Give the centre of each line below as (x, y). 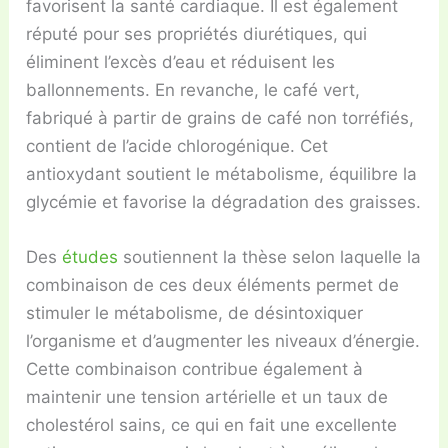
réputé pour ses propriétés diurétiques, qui (197, 34)
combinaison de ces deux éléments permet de (213, 285)
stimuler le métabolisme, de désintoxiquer (195, 313)
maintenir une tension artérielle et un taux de (207, 397)
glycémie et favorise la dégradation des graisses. (224, 202)
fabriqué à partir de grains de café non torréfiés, (220, 118)
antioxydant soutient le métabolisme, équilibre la (222, 174)
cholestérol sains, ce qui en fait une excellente (212, 425)
